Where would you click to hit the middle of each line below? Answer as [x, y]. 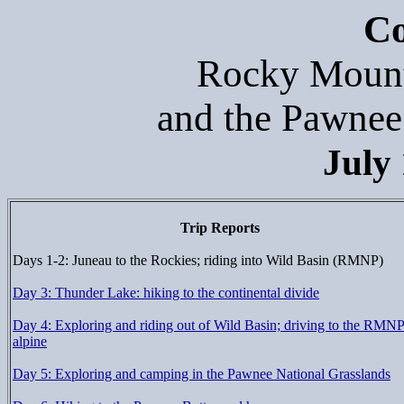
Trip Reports [220, 228]
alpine [30, 341]
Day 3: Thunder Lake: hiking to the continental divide [166, 293]
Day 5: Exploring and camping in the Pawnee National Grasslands [202, 374]
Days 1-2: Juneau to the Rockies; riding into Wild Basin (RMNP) [198, 260]
